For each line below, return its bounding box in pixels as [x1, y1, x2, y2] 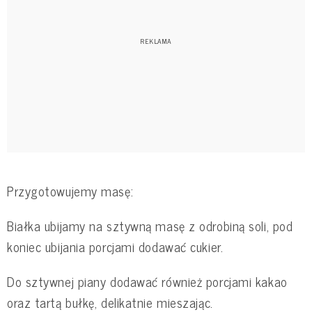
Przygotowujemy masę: [7, 180, 134, 201]
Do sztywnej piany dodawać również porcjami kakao [7, 271, 288, 292]
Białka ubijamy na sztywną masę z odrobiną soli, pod [7, 215, 293, 236]
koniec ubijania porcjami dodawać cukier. [7, 236, 224, 257]
